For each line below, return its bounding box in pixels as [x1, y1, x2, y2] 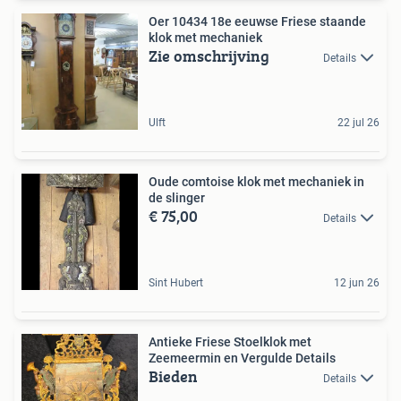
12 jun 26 [334, 276, 380, 289]
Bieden [149, 363, 198, 388]
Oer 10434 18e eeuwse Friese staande [149, 13, 210, 29]
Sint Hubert [149, 276, 203, 289]
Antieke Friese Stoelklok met [149, 334, 311, 349]
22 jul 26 [337, 115, 380, 129]
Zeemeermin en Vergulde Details [149, 350, 336, 365]
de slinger [149, 190, 205, 205]
